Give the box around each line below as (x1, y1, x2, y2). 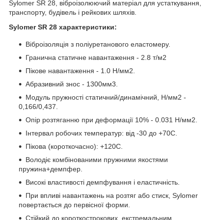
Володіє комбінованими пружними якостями (26, 156, 168, 164)
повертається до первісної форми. (19, 201, 130, 209)
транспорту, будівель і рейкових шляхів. (9, 8, 137, 16)
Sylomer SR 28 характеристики (9, 23, 114, 31)
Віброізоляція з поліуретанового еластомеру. (26, 40, 170, 49)
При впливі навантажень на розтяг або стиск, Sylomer (26, 192, 198, 200)
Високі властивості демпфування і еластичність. (26, 178, 180, 187)
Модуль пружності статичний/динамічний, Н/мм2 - (26, 93, 186, 102)
